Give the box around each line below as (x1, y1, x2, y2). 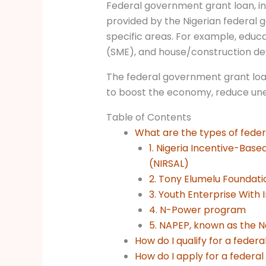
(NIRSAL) (148, 157, 189, 171)
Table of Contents (106, 110, 191, 125)
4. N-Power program (148, 203, 246, 217)
